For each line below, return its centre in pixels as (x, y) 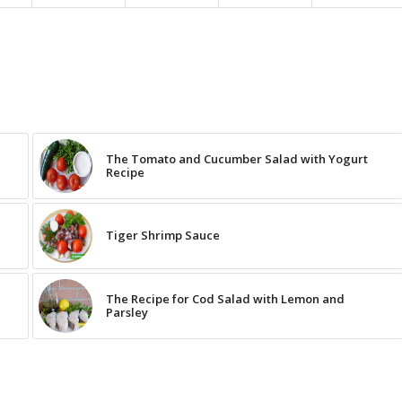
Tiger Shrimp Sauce (162, 236)
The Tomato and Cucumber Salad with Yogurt (236, 159)
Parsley (127, 313)
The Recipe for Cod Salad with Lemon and (225, 299)
